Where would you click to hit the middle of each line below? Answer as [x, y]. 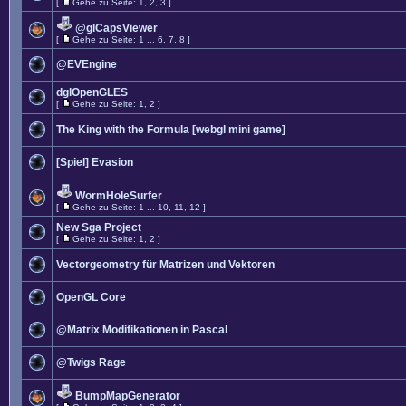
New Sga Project [99, 227]
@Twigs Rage [91, 362]
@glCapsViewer [116, 28]
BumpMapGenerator [128, 396]
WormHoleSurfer [119, 196]
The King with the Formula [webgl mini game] [171, 130]
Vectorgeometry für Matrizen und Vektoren [165, 265]
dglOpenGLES [92, 92]
